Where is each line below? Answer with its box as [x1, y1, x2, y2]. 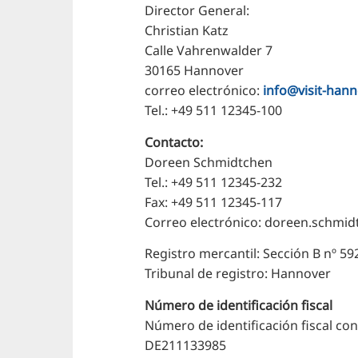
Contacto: [145, 133, 204, 151]
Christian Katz [145, 22, 229, 40]
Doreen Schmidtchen [145, 153, 273, 171]
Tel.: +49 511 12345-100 [145, 101, 283, 120]
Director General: [145, 2, 250, 20]
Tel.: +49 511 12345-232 [145, 173, 283, 191]
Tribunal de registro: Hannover [145, 265, 332, 283]
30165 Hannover [145, 62, 245, 80]
